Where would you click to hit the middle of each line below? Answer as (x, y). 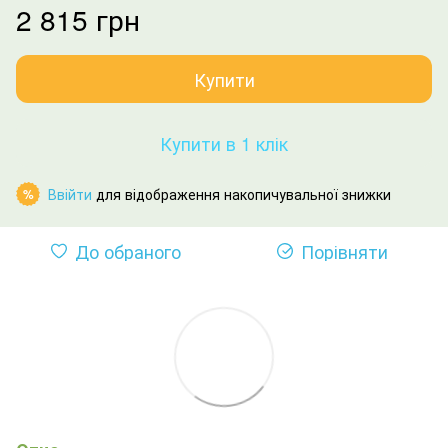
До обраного (128, 251)
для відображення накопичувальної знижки (241, 194)
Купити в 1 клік (224, 142)
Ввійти (70, 194)
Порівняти (344, 251)
